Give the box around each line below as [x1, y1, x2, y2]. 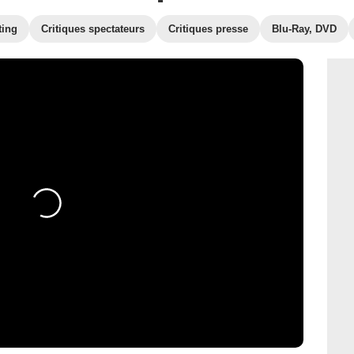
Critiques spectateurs [41, 23, 145, 35]
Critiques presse [168, 23, 248, 35]
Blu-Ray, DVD [272, 23, 337, 35]
